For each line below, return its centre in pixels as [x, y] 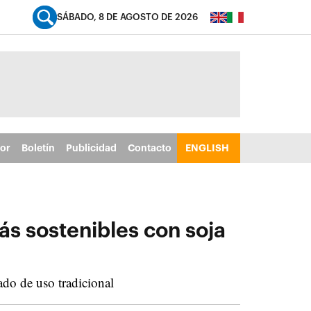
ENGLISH [207, 148]
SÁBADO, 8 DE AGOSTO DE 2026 [127, 17]
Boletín [38, 148]
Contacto [149, 148]
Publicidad [91, 148]
